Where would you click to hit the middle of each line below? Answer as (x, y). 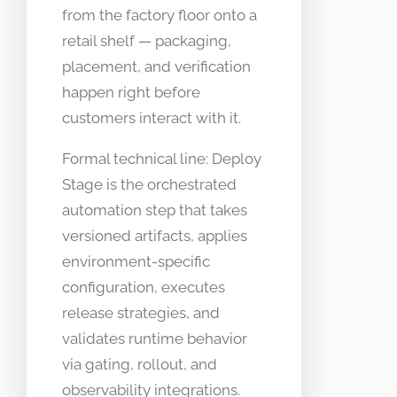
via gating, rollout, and (140, 365)
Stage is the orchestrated (149, 185)
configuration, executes (144, 288)
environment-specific (136, 262)
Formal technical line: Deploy (162, 159)
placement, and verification (156, 67)
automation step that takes (155, 210)
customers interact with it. (152, 118)
